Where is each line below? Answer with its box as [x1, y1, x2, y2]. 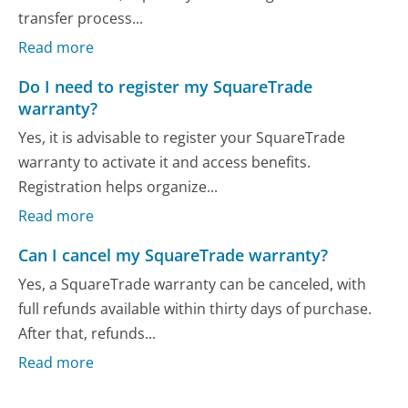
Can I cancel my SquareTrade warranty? [18, 244, 329, 267]
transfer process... [18, 7, 144, 28]
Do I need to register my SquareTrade [18, 76, 313, 98]
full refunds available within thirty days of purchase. [18, 298, 372, 319]
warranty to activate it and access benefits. [18, 151, 311, 172]
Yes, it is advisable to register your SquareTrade [18, 127, 346, 148]
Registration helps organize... [18, 176, 219, 197]
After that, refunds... [18, 322, 157, 343]
